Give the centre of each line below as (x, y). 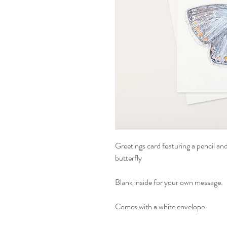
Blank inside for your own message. (169, 182)
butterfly (129, 158)
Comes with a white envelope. (161, 206)
